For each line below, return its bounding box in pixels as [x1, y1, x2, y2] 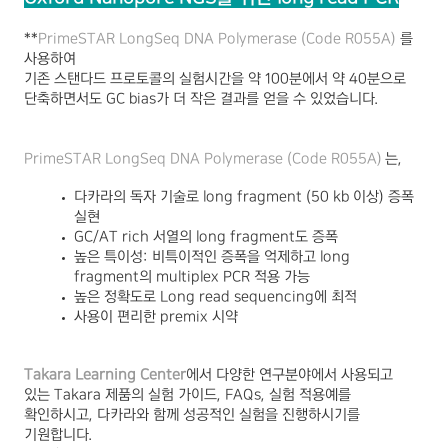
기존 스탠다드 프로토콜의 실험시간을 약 [24, 70, 265, 87]
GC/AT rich [74, 228, 153, 245]
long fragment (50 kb [199, 188, 353, 205]
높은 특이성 [74, 248, 143, 265]
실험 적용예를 [269, 386, 351, 403]
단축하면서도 [24, 90, 106, 107]
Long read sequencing [156, 288, 314, 305]
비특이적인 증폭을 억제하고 [152, 248, 316, 265]
